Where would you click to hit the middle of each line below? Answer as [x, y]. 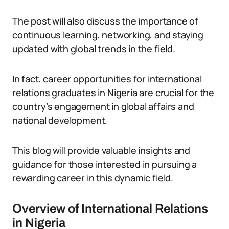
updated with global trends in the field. [94, 49]
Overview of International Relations [110, 209]
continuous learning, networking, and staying [108, 35]
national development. [60, 120]
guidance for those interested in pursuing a [105, 164]
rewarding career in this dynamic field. [93, 178]
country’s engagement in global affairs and [103, 106]
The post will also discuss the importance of [106, 21]
